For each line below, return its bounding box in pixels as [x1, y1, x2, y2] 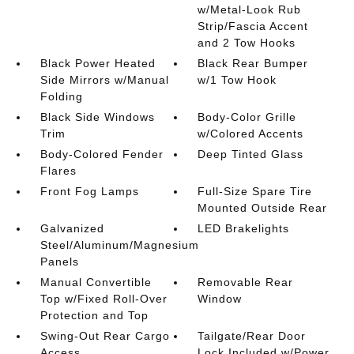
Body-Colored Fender [40, 148, 164, 160]
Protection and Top [40, 309, 149, 322]
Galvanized [40, 222, 104, 235]
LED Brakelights [198, 222, 290, 235]
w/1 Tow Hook [198, 73, 277, 86]
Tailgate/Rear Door [198, 330, 307, 342]
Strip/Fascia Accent [198, 20, 309, 32]
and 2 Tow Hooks [198, 36, 296, 49]
